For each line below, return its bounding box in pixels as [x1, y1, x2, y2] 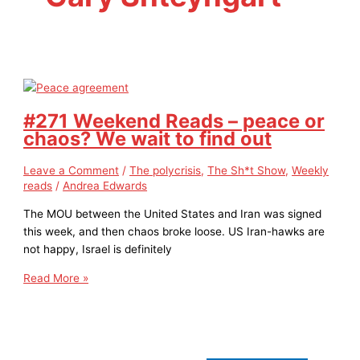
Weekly [292, 164, 329, 178]
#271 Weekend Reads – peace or [23, 108, 325, 133]
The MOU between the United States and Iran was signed [23, 207, 322, 221]
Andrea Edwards [63, 179, 148, 193]
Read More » [23, 271, 89, 284]
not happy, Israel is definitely [23, 243, 173, 256]
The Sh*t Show [207, 164, 286, 178]
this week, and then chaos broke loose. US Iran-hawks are [23, 225, 325, 239]
